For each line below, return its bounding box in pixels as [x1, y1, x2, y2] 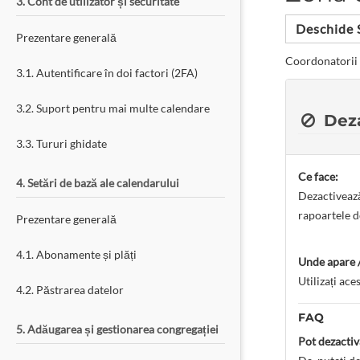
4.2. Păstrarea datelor [16, 283, 124, 297]
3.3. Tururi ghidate [16, 137, 107, 150]
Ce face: [298, 170, 338, 183]
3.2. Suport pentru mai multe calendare [16, 101, 210, 115]
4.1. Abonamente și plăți [16, 247, 137, 261]
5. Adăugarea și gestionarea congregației [16, 322, 219, 336]
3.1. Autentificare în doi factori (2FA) [16, 66, 198, 80]
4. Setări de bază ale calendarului [16, 176, 179, 190]
